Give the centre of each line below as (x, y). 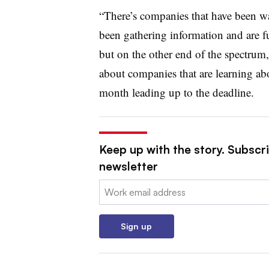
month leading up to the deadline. (178, 92)
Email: (111, 186)
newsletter (128, 166)
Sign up (136, 226)
